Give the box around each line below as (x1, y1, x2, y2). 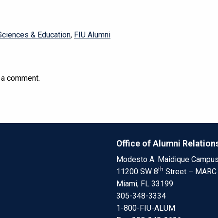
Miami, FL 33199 (116, 179, 173, 189)
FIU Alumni (74, 30, 110, 40)
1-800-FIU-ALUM (116, 203, 175, 213)
